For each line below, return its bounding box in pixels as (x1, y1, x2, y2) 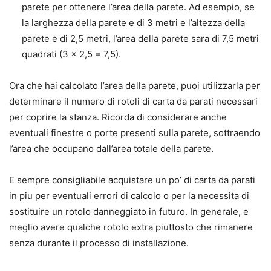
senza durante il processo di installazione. (9, 237, 189, 249)
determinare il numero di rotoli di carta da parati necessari (9, 96, 258, 108)
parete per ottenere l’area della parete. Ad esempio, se (22, 1, 255, 13)
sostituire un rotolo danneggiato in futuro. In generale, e (9, 206, 249, 218)
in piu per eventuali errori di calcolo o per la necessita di (9, 190, 249, 202)
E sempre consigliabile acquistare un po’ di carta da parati (9, 174, 255, 186)
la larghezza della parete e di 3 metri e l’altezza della (22, 17, 245, 29)
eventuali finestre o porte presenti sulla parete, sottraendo (9, 127, 260, 139)
